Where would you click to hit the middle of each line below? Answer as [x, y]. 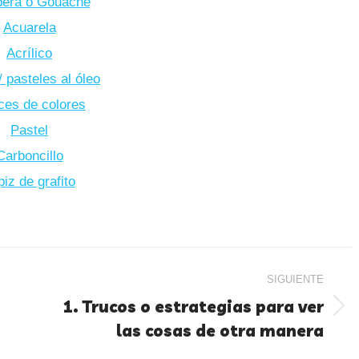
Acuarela [29, 27]
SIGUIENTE [295, 279]
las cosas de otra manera [220, 330]
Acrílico [29, 53]
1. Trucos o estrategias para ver [193, 306]
